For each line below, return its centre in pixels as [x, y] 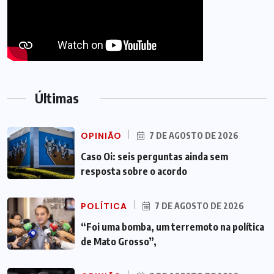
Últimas [57, 98]
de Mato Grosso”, [119, 242]
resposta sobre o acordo [134, 172]
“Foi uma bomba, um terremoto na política [172, 227]
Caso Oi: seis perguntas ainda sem [154, 157]
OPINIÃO [101, 136]
